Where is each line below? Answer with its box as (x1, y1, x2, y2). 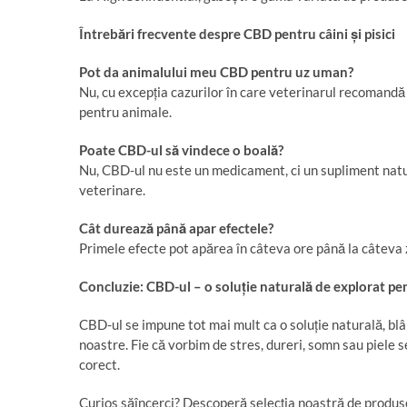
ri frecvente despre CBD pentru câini (125, 25, 351, 42)
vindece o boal (179, 142, 271, 158)
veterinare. (79, 182, 145, 198)
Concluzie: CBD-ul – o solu (79, 278, 242, 294)
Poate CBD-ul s (79, 142, 172, 158)
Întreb (79, 25, 118, 42)
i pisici (358, 25, 395, 42)
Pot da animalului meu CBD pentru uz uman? (79, 64, 353, 80)
